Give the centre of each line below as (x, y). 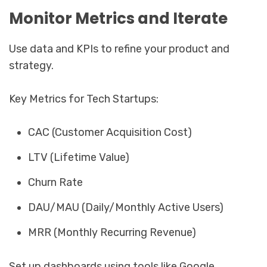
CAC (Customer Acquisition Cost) (110, 132)
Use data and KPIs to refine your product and (119, 49)
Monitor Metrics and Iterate (118, 18)
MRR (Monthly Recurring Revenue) (112, 232)
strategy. (31, 65)
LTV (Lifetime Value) (79, 157)
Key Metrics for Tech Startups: (84, 99)
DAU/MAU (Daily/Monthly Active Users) (126, 207)
